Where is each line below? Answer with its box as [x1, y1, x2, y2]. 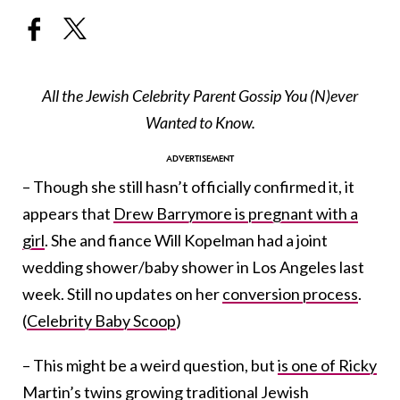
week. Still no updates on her [22, 284, 222, 304]
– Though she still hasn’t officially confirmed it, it [22, 177, 354, 197]
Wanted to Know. [145, 112, 255, 133]
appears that [22, 204, 113, 224]
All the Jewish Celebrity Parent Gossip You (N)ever [42, 86, 358, 106]
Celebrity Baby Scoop [27, 311, 176, 331]
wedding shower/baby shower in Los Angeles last [22, 257, 364, 278]
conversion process [222, 284, 358, 304]
